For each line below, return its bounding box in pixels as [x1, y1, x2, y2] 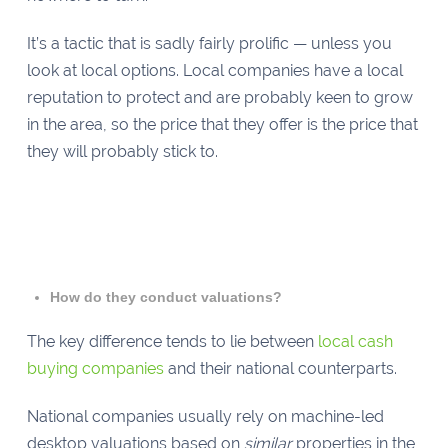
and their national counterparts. [163, 358, 401, 378]
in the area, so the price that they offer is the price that [26, 115, 418, 135]
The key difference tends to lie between [26, 331, 318, 351]
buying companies [26, 358, 164, 378]
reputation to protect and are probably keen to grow [26, 88, 413, 108]
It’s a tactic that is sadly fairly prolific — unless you [26, 34, 392, 54]
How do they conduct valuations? [50, 289, 287, 306]
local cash [317, 331, 393, 351]
